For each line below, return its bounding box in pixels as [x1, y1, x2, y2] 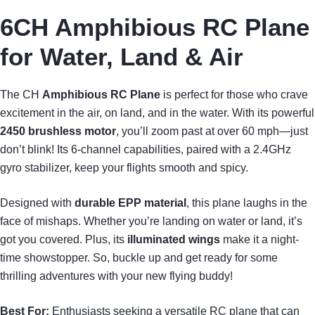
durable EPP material [75, 197, 186, 210]
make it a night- [220, 233, 299, 246]
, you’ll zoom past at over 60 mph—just [116, 125, 308, 138]
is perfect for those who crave [160, 89, 308, 101]
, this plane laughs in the [186, 197, 307, 210]
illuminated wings [127, 233, 220, 246]
